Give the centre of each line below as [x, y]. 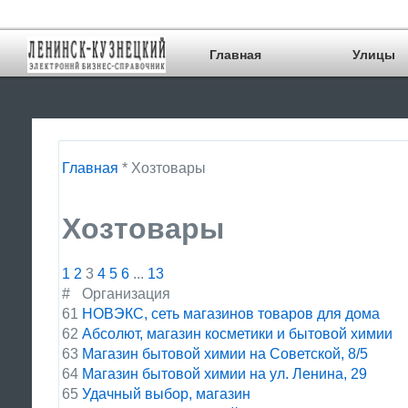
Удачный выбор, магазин [166, 394]
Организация [126, 294]
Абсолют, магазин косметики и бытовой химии [237, 334]
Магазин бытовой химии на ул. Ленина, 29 [224, 374]
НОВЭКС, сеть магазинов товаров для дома [231, 314]
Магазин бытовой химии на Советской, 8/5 [225, 354]
